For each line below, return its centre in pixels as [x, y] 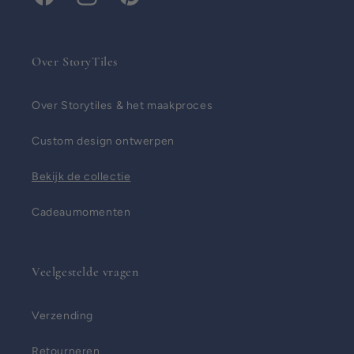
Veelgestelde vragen [85, 272]
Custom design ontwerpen [103, 141]
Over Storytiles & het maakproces [122, 105]
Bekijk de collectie [81, 177]
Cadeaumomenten [81, 212]
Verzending [62, 316]
